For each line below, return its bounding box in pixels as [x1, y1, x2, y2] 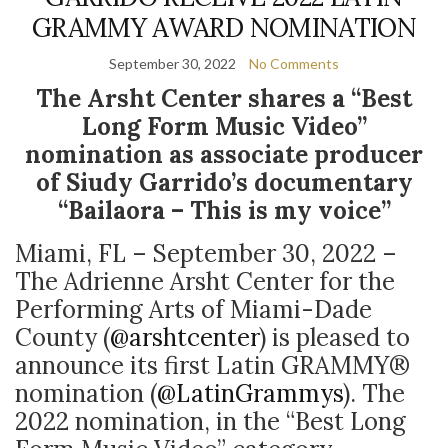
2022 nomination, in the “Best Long [15, 406, 406, 437]
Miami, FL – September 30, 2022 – [15, 238, 397, 269]
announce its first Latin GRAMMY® [15, 350, 416, 381]
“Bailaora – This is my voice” [57, 195, 391, 226]
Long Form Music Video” [81, 111, 367, 142]
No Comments [249, 55, 339, 72]
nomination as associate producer [25, 139, 423, 170]
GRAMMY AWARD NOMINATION [31, 11, 417, 44]
